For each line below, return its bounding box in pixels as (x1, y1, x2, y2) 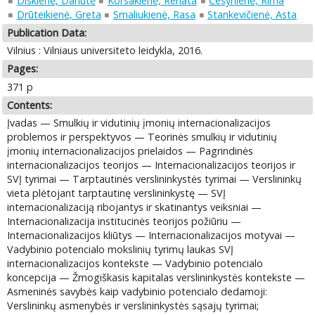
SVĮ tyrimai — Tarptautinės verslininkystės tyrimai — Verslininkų (7, 172, 302, 186)
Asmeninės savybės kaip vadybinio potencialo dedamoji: (7, 285, 268, 299)
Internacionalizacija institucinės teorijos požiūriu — (7, 214, 242, 229)
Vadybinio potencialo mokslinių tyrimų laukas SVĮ (7, 243, 234, 257)
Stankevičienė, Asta (207, 7, 297, 21)
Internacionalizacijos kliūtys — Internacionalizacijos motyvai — (7, 229, 296, 243)
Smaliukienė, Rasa (112, 7, 195, 21)
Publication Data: (7, 25, 87, 39)
